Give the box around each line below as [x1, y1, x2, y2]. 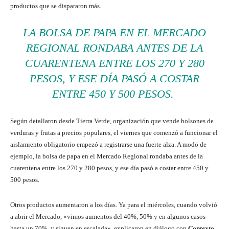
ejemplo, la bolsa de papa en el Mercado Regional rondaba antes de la [10, 152, 203, 161]
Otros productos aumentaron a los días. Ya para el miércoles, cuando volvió [10, 201, 217, 209]
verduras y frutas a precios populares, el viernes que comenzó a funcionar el [10, 129, 218, 137]
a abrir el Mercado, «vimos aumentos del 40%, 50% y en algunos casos [10, 213, 205, 221]
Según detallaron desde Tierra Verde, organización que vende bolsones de [10, 117, 214, 125]
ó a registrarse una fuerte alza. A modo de [95, 141, 207, 149]
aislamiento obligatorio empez [10, 141, 95, 149]
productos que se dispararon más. [10, 2, 101, 10]
